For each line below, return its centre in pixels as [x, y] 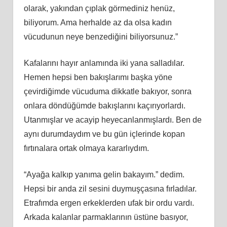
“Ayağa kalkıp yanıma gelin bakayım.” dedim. [104, 174]
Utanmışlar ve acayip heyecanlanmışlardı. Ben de [112, 120]
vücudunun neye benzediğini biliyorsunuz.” [101, 36]
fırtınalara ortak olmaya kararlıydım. [86, 148]
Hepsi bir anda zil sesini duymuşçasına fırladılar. [110, 188]
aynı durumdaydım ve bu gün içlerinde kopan [104, 134]
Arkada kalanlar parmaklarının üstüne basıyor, [106, 217]
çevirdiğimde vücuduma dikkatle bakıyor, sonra [107, 91]
